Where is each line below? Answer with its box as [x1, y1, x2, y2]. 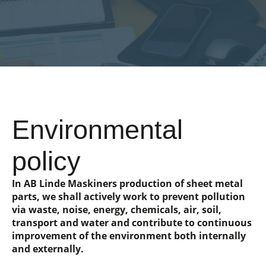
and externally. [12, 242, 84, 255]
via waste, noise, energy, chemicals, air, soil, [12, 203, 221, 216]
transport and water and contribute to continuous [12, 216, 252, 229]
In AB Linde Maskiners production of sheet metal [12, 177, 243, 190]
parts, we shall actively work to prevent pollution [12, 190, 245, 203]
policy [12, 146, 81, 176]
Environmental [12, 115, 183, 144]
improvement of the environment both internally [12, 229, 246, 242]
